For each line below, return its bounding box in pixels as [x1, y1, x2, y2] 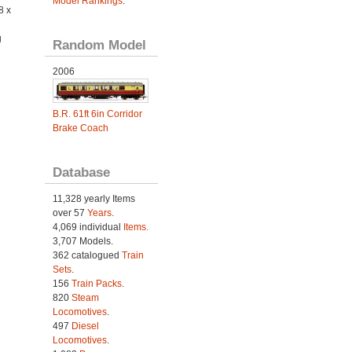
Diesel [71, 320, 99, 332]
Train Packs [71, 277, 122, 289]
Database [52, 163, 110, 180]
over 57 [52, 207, 87, 218]
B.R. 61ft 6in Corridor [52, 108, 142, 119]
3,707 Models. [52, 235, 113, 247]
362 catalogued [52, 249, 122, 261]
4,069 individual [52, 221, 123, 233]
